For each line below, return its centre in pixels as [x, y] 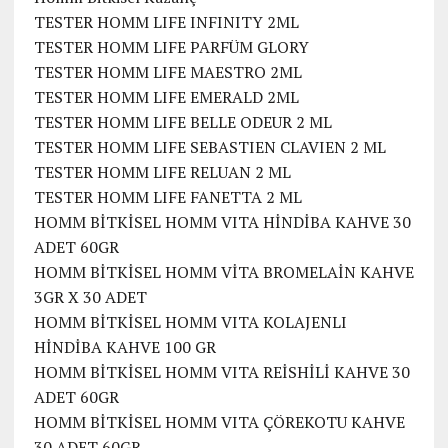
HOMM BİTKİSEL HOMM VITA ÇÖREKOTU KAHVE [219, 422]
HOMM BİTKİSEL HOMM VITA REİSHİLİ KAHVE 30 [221, 372]
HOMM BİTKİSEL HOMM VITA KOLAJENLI [190, 322]
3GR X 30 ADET [90, 297]
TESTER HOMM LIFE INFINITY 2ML [166, 22]
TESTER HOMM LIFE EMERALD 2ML [166, 97]
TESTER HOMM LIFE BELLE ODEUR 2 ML [182, 122]
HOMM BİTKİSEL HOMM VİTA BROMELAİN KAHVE [223, 272]
